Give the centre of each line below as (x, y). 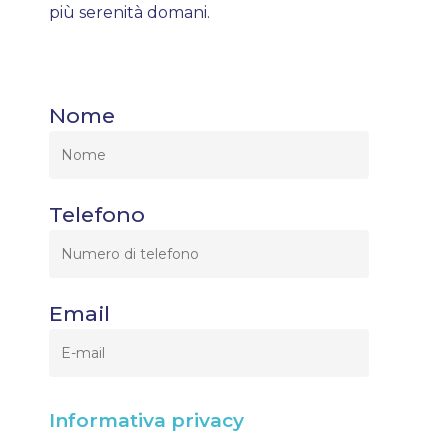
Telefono (97, 214)
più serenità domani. (130, 12)
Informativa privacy (147, 420)
